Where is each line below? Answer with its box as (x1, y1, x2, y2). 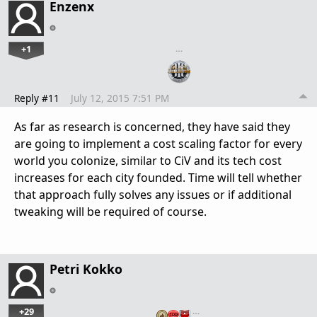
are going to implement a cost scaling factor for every (14, 136, 302, 152)
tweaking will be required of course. (14, 204, 207, 220)
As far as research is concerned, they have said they (14, 119, 290, 135)
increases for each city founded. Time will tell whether (14, 170, 302, 186)
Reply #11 (14, 91, 59, 105)
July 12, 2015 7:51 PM (71, 91, 169, 105)
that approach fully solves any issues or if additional (14, 187, 292, 203)
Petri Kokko (50, 260, 122, 278)
